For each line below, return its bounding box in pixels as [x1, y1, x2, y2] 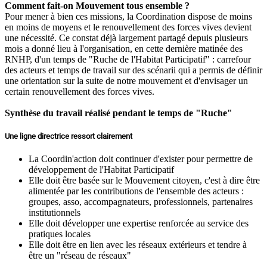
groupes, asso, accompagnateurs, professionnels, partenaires [29, 197, 253, 207]
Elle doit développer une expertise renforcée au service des [29, 218, 249, 229]
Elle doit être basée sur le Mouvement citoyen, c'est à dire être [29, 175, 260, 186]
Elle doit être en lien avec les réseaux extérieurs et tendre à [29, 240, 247, 250]
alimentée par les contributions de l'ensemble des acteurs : [29, 186, 244, 197]
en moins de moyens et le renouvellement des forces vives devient [5, 21, 252, 32]
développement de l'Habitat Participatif [29, 164, 174, 175]
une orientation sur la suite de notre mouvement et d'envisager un [5, 75, 248, 86]
